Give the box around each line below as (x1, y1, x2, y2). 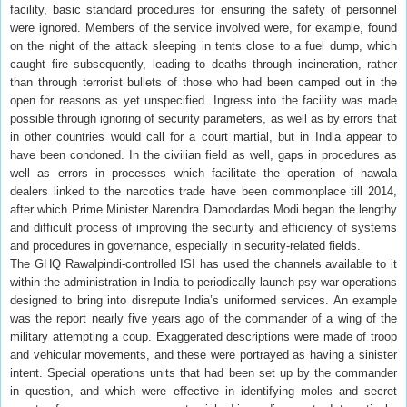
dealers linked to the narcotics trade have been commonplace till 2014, (10, 184, 397, 199)
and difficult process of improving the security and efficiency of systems (10, 221, 397, 235)
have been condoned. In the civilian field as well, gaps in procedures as (10, 148, 397, 163)
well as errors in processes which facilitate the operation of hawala (10, 166, 397, 181)
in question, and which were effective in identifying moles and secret (10, 384, 397, 399)
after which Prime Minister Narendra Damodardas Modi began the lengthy (10, 203, 397, 217)
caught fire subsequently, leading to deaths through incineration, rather (10, 57, 397, 72)
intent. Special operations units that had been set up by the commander (10, 366, 397, 381)
